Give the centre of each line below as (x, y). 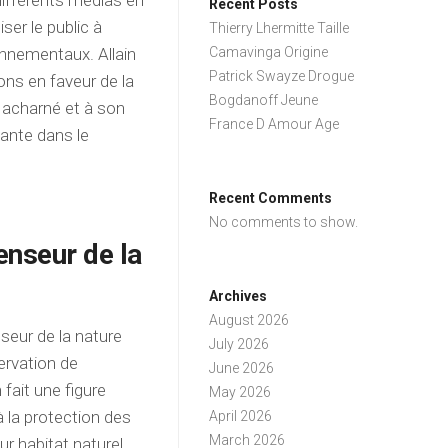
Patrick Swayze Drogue (282, 76)
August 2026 (249, 320)
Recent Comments (271, 198)
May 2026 (240, 392)
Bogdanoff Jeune (264, 100)
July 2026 (239, 344)
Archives (238, 296)
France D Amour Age (274, 124)
